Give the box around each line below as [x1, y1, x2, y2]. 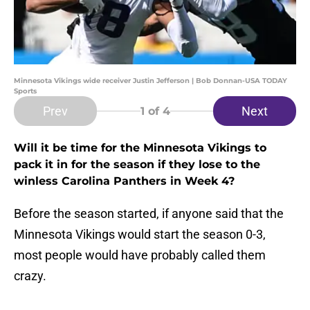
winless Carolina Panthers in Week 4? [14, 174, 235, 188]
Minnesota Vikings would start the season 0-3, [14, 227, 266, 242]
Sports [14, 86, 37, 96]
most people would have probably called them [14, 248, 266, 263]
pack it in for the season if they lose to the [14, 158, 260, 172]
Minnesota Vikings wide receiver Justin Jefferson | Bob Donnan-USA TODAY [14, 76, 287, 86]
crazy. [14, 268, 46, 284]
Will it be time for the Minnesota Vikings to [14, 141, 266, 155]
